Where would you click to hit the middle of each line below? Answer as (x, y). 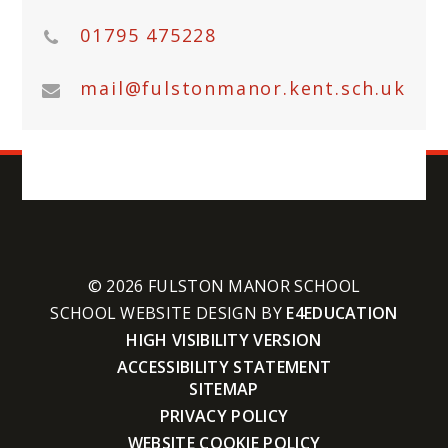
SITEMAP (224, 388)
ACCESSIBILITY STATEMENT (224, 366)
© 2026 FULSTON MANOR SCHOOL (224, 285)
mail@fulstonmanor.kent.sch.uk (243, 87)
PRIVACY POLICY (224, 415)
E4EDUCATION (342, 312)
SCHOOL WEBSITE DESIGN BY (168, 312)
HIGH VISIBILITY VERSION (224, 339)
